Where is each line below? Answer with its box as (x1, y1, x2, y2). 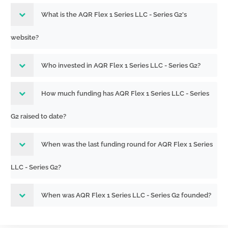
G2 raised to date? (11, 112, 66, 120)
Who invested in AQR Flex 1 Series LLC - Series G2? (41, 62, 201, 69)
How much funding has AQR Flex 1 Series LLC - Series (41, 90, 209, 97)
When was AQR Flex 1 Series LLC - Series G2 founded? (41, 191, 211, 199)
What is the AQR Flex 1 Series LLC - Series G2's (41, 11, 187, 18)
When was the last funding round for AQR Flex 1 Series (41, 140, 213, 148)
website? (11, 34, 39, 41)
